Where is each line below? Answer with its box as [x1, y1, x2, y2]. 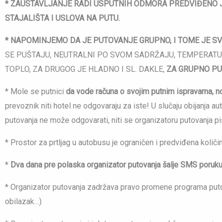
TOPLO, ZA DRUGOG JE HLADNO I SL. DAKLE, [5, 64, 166, 74]
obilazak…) [5, 197, 42, 207]
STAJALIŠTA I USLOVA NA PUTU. [5, 13, 120, 23]
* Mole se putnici [5, 87, 66, 97]
